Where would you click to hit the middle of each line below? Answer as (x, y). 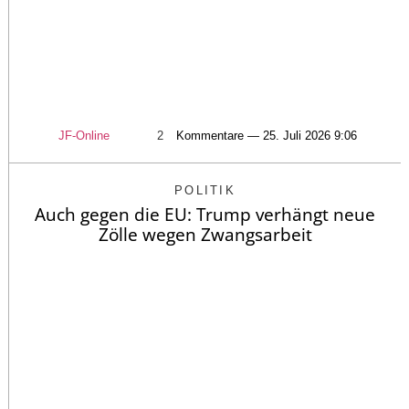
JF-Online (84, 135)
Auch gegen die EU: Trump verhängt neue (205, 214)
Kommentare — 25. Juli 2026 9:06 (266, 135)
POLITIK (205, 190)
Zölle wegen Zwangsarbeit (205, 234)
